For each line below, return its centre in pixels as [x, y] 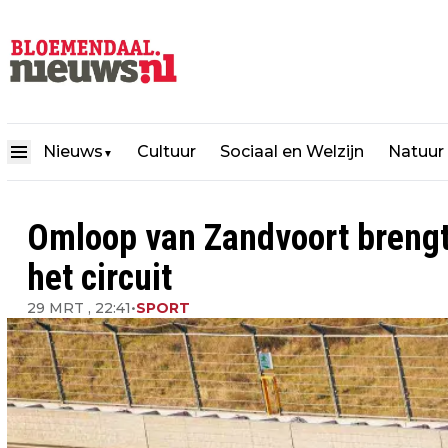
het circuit [99, 278]
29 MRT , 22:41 [79, 308]
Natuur [416, 152]
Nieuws [73, 152]
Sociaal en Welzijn [292, 152]
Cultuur [166, 152]
